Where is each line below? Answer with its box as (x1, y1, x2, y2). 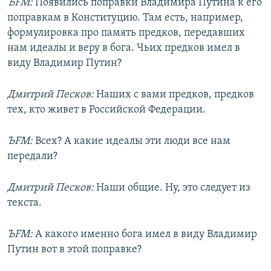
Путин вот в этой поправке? (7, 244, 142, 256)
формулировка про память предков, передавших (7, 27, 245, 39)
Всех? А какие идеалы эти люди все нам (33, 135, 230, 148)
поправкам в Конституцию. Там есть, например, (7, 12, 243, 24)
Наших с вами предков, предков (94, 89, 254, 101)
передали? (7, 151, 57, 163)
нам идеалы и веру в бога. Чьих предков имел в (7, 42, 240, 54)
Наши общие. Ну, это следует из (94, 182, 250, 194)
